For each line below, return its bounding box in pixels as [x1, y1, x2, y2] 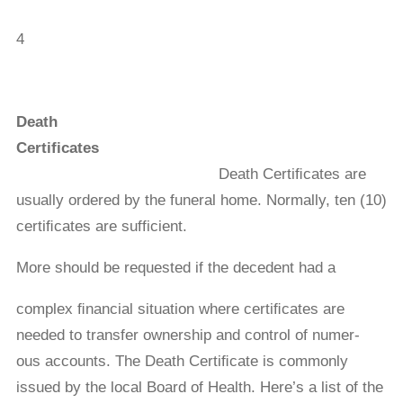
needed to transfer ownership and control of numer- [15, 326, 360, 344]
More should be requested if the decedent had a [15, 258, 336, 276]
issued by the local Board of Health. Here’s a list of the [15, 378, 383, 396]
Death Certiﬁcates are [218, 165, 366, 183]
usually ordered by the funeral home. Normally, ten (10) [15, 191, 387, 209]
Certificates [15, 139, 99, 157]
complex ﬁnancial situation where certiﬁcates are [15, 300, 345, 318]
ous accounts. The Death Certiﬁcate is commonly [15, 352, 348, 370]
